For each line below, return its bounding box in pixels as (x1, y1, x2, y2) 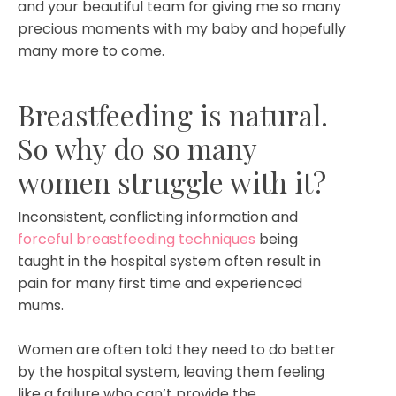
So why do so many (18, 128, 256, 167)
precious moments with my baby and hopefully (18, 18, 346, 39)
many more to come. (18, 40, 164, 61)
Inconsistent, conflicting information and (18, 206, 298, 227)
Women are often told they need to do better (18, 339, 336, 360)
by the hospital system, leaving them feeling (18, 361, 324, 382)
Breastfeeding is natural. (18, 95, 328, 133)
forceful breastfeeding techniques (18, 228, 255, 249)
